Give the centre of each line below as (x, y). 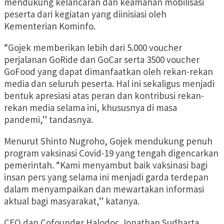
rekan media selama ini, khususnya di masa (90, 108)
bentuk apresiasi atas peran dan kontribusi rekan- (104, 96)
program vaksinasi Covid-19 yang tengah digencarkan (111, 153)
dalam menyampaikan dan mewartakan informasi (104, 189)
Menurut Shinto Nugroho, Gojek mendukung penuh (108, 141)
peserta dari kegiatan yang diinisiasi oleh (85, 14)
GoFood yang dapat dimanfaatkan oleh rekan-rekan (108, 72)
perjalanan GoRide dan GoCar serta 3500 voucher (102, 60)
